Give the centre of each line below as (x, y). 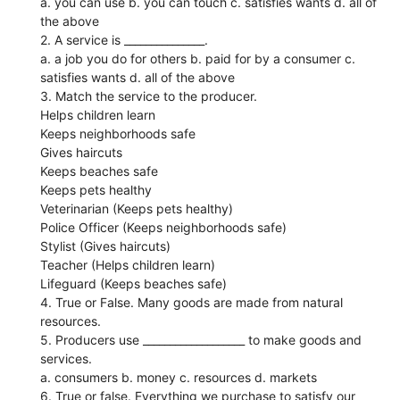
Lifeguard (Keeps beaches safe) (134, 283)
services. (67, 358)
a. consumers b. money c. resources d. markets (179, 377)
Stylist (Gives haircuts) (106, 246)
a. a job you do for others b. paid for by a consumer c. (198, 58)
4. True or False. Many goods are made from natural (192, 302)
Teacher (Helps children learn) (128, 264)
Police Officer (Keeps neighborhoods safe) (164, 227)
